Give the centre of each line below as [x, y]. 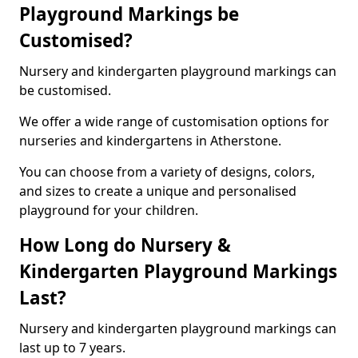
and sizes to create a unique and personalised [158, 191]
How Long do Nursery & [125, 245]
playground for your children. [110, 210]
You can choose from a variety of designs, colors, [167, 172]
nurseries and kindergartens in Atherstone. [150, 141]
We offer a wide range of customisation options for [174, 121]
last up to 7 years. [72, 348]
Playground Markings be [129, 14]
